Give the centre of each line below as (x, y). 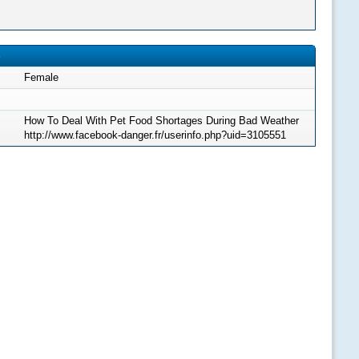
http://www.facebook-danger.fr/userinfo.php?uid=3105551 (155, 135)
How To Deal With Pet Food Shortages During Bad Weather (161, 121)
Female (41, 77)
